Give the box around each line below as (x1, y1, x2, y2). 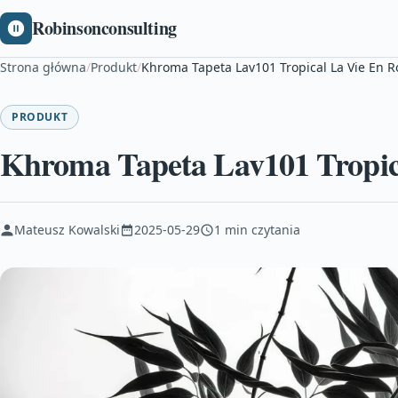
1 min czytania (214, 221, 300, 238)
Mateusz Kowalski (14, 221, 120, 238)
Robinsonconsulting (32, 15, 177, 41)
